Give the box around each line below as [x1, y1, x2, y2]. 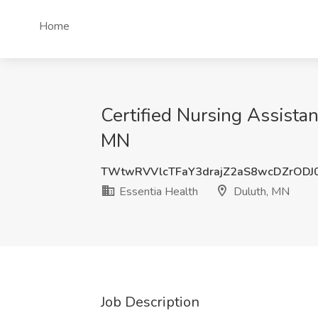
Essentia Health [116, 184, 198, 199]
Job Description [101, 292, 199, 312]
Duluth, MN [231, 184, 290, 199]
